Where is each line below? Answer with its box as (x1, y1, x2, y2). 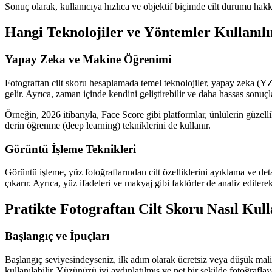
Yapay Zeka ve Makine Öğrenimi (5, 53, 171, 66)
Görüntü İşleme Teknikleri (5, 142, 136, 155)
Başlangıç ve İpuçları (5, 229, 109, 243)
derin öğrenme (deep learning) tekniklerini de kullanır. (5, 120, 211, 131)
